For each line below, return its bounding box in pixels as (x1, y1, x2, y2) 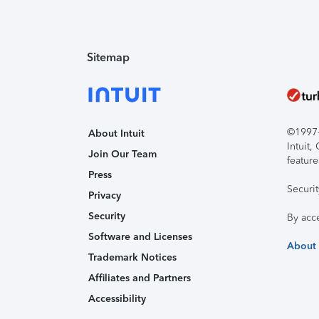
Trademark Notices (88, 251, 177, 263)
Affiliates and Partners (88, 272, 191, 284)
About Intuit (88, 127, 145, 140)
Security (88, 210, 125, 222)
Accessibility (88, 293, 146, 305)
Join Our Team (88, 148, 157, 160)
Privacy (88, 189, 121, 202)
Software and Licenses (88, 231, 192, 243)
